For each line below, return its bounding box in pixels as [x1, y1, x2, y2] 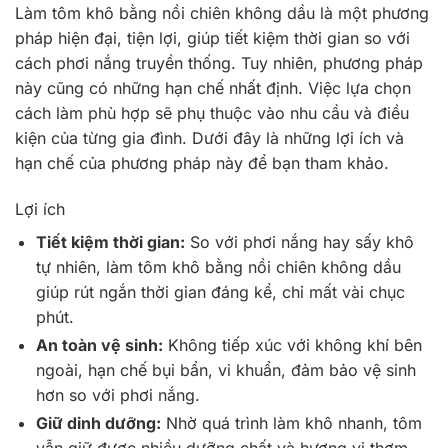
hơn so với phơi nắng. [35, 384, 200, 405]
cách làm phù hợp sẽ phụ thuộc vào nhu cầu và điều [15, 102, 409, 123]
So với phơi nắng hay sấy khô [184, 231, 414, 252]
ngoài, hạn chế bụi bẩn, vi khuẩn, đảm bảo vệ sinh [35, 359, 416, 380]
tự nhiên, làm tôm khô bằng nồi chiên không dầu [35, 256, 401, 277]
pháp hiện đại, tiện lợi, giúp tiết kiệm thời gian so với [15, 27, 410, 48]
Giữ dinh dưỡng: [35, 412, 161, 433]
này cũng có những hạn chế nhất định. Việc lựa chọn [15, 77, 411, 98]
